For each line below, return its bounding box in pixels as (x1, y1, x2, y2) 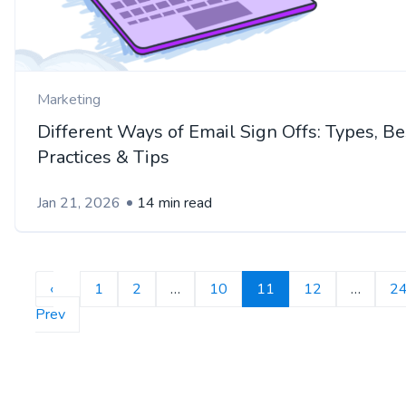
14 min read (137, 192, 212, 213)
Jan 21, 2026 (37, 192, 121, 213)
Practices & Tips (37, 144, 169, 169)
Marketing (37, 89, 101, 110)
